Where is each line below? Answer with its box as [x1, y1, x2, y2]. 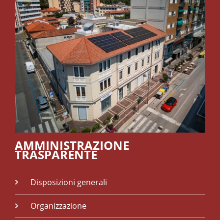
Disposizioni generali [30, 177, 107, 188]
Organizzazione [30, 200, 86, 211]
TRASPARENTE [15, 146, 97, 163]
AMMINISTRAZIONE [15, 137, 129, 153]
